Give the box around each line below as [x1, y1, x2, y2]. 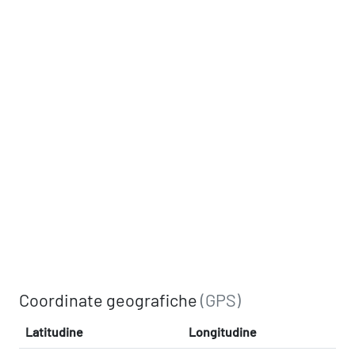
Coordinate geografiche [19, 288, 200, 310]
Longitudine [189, 323, 257, 339]
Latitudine [25, 323, 83, 339]
